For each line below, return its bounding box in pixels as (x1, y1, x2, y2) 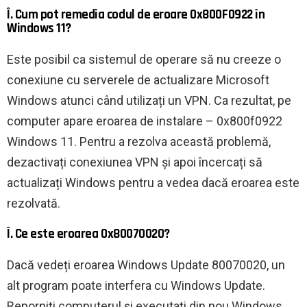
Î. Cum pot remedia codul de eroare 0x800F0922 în (7, 6, 265, 24)
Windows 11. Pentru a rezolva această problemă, (7, 134, 271, 149)
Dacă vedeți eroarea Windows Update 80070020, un (7, 258, 285, 273)
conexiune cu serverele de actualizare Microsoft (7, 73, 269, 88)
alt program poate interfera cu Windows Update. (7, 278, 265, 293)
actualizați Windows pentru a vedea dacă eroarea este (7, 175, 299, 191)
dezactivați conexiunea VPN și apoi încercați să (7, 155, 262, 170)
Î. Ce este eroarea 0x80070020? (7, 225, 170, 243)
